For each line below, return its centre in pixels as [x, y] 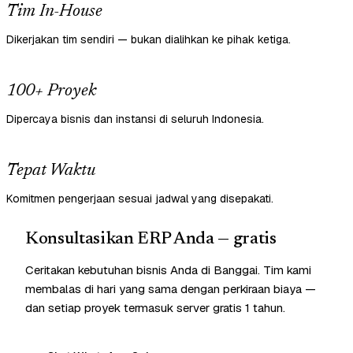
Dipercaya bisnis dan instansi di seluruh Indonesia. [135, 119]
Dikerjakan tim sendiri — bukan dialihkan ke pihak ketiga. [149, 40]
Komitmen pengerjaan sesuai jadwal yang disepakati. [140, 199]
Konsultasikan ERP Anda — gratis [151, 240]
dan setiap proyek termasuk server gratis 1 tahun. [155, 308]
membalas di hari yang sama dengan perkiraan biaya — [171, 289]
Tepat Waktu [51, 171]
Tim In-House [54, 12]
